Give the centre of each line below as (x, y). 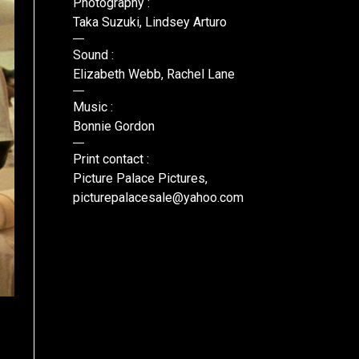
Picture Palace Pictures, (140, 178)
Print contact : (111, 159)
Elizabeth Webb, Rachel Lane (154, 74)
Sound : (93, 55)
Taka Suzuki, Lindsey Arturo (150, 22)
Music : (93, 107)
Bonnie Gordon (114, 126)
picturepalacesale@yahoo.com (158, 198)
